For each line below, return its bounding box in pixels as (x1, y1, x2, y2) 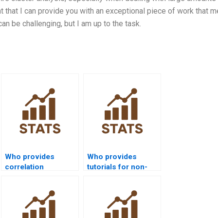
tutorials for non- (87, 163, 147, 172)
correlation (5, 163, 44, 172)
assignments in (5, 173, 59, 182)
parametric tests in (87, 173, 153, 182)
